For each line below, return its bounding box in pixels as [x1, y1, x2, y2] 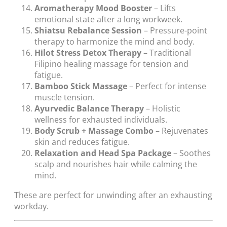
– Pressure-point [142, 25, 207, 36]
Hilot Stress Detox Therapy [34, 47, 141, 59]
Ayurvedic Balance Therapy [34, 103, 144, 115]
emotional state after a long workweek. [34, 14, 182, 25]
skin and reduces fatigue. [34, 136, 130, 148]
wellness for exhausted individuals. [34, 114, 167, 126]
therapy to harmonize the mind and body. [34, 36, 195, 48]
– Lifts [152, 3, 176, 14]
